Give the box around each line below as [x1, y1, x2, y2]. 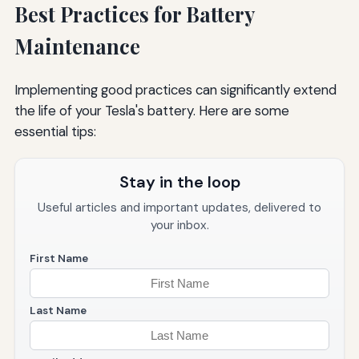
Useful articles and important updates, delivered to [38, 200, 321, 216]
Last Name [29, 304, 87, 318]
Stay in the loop [119, 171, 240, 193]
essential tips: [14, 123, 96, 141]
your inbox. [150, 217, 209, 234]
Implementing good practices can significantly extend [14, 81, 337, 99]
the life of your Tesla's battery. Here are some [14, 102, 289, 120]
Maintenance [14, 33, 140, 60]
